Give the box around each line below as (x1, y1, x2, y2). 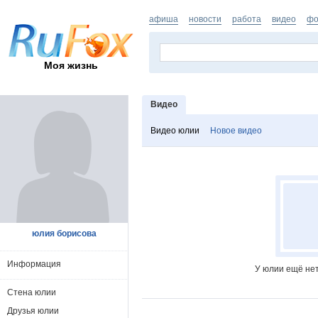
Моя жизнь (44, 59, 98, 71)
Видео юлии (150, 126, 199, 136)
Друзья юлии (7, 306, 59, 316)
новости (189, 14, 221, 24)
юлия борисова (31, 229, 97, 238)
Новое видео (210, 126, 262, 136)
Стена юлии (7, 287, 56, 297)
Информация (7, 259, 61, 269)
